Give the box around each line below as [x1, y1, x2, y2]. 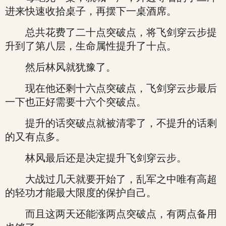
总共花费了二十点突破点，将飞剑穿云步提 [5, 27, 217, 38]
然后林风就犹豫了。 [5, 62, 116, 73]
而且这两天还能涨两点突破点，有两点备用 [5, 208, 217, 219]
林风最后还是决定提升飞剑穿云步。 [5, 152, 187, 163]
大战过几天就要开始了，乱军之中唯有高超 [5, 174, 217, 185]
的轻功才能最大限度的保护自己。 [5, 187, 156, 198]
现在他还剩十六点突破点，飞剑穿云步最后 [5, 83, 217, 94]
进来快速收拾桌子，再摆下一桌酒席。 [5, 6, 177, 17]
